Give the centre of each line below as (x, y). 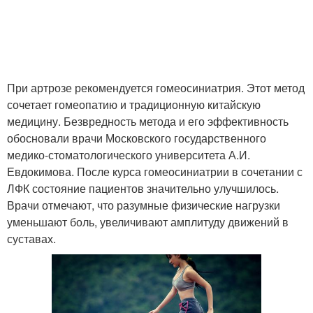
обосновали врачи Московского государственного (137, 138)
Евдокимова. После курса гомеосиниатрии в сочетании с (155, 172)
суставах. (31, 239)
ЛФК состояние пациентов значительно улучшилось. (143, 188)
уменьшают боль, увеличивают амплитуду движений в (148, 222)
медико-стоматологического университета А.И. (129, 155)
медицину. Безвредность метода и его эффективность (148, 121)
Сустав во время (82, 17)
